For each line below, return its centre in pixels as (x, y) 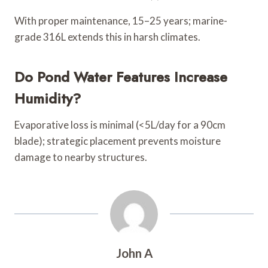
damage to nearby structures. (81, 157)
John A (134, 253)
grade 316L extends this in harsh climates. (107, 36)
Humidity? (48, 98)
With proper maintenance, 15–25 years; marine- (121, 20)
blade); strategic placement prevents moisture (118, 141)
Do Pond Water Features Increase (121, 77)
